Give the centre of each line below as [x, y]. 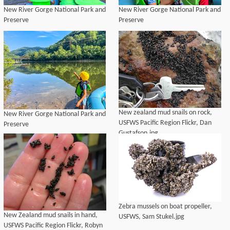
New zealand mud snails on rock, [165, 113]
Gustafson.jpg [138, 133]
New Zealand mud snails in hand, [51, 215]
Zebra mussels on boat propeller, [165, 207]
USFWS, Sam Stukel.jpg [151, 217]
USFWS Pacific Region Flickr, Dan [165, 123]
